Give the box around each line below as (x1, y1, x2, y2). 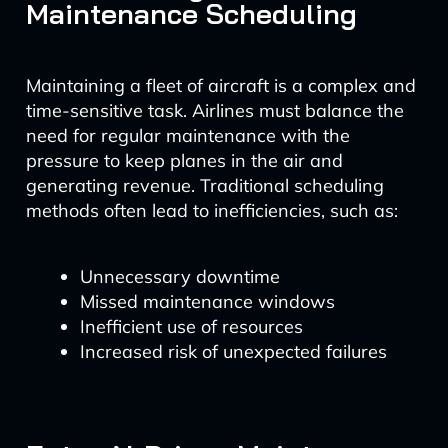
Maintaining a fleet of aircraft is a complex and (25, 74, 416, 97)
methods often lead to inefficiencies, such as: (25, 199, 398, 222)
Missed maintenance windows (79, 290, 335, 313)
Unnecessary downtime (79, 265, 280, 288)
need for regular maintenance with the (25, 124, 350, 147)
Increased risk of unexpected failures (79, 340, 387, 363)
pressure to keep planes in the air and (25, 149, 343, 172)
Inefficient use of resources (79, 315, 303, 338)
